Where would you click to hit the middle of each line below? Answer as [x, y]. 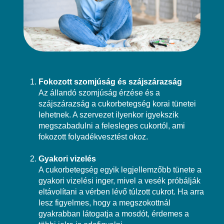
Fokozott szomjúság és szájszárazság [110, 81]
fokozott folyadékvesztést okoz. [93, 136]
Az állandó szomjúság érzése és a [99, 92]
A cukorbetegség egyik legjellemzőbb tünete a [120, 169]
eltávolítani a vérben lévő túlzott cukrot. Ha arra [121, 191]
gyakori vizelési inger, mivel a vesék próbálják [120, 180]
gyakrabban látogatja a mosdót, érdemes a [114, 213]
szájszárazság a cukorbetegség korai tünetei [117, 103]
